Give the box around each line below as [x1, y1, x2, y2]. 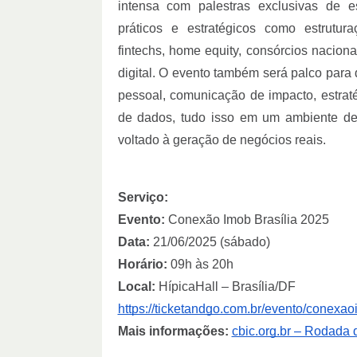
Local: [117, 280, 159, 294]
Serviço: [117, 190, 168, 205]
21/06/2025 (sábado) [149, 235, 270, 249]
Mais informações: [117, 324, 229, 339]
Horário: [117, 257, 167, 272]
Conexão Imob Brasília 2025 [164, 213, 329, 227]
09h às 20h [167, 257, 233, 272]
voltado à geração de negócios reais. [117, 133, 326, 147]
